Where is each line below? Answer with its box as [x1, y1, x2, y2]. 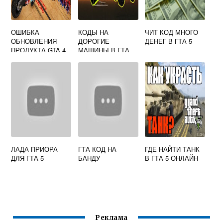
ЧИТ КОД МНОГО [145, 27, 199, 37]
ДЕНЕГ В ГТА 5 [145, 36, 193, 46]
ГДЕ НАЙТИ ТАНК [145, 144, 200, 154]
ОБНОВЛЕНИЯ [11, 36, 57, 46]
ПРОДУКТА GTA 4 [11, 45, 66, 55]
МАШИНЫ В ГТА [78, 45, 129, 55]
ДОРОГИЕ [78, 36, 110, 46]
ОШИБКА [11, 27, 40, 37]
